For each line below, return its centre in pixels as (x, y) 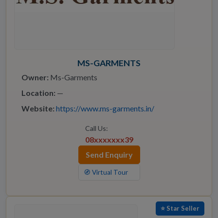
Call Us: (96, 128)
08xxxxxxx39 (109, 140)
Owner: (35, 77)
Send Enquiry (109, 155)
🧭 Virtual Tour (106, 173)
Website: (38, 109)
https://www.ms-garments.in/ (105, 109)
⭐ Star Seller (180, 209)
